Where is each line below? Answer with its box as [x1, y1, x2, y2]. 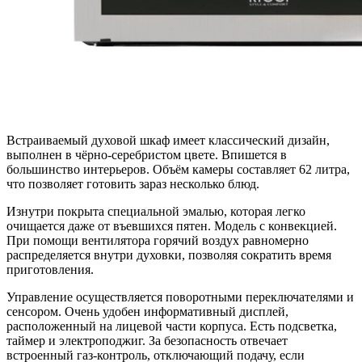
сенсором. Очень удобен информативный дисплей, [6, 305, 288, 319]
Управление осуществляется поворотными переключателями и [6, 290, 354, 305]
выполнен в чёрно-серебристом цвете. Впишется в [6, 148, 287, 162]
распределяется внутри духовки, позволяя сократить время [6, 248, 331, 263]
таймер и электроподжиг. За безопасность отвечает [6, 334, 288, 348]
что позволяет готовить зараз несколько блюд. [6, 177, 259, 192]
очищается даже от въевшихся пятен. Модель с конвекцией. [6, 219, 337, 234]
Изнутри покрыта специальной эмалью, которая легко [6, 204, 305, 219]
